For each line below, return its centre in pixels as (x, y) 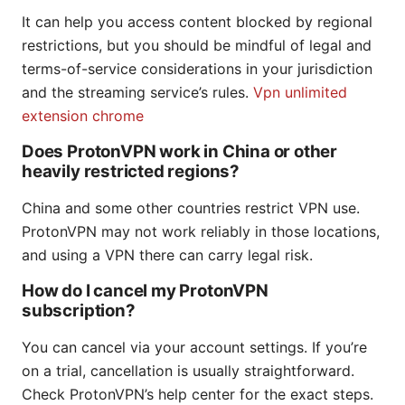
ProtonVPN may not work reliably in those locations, (201, 232)
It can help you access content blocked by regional (197, 22)
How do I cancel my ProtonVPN (145, 291)
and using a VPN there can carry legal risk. (167, 255)
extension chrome (83, 116)
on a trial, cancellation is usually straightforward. (188, 371)
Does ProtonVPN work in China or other (180, 152)
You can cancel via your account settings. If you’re (194, 348)
